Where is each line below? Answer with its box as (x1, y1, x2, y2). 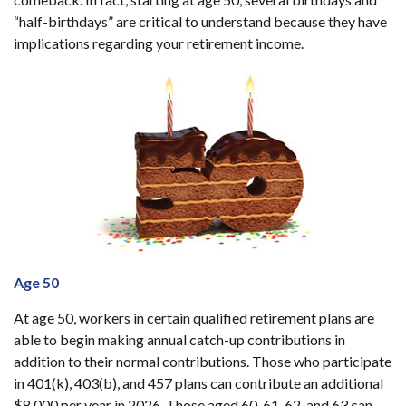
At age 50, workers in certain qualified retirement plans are (14, 308, 374, 326)
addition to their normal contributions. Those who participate (14, 352, 391, 370)
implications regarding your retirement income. (14, 34, 304, 52)
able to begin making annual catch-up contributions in (14, 330, 345, 348)
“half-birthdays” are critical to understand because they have (14, 12, 387, 30)
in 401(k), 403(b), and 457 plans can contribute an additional (14, 373, 383, 391)
